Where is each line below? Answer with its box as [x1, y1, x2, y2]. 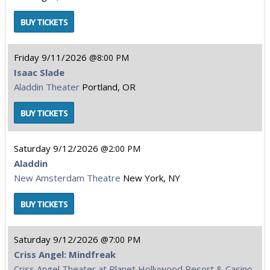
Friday [14, 51, 39, 63]
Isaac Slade [14, 66, 64, 78]
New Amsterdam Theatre [14, 172, 121, 184]
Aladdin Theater [14, 81, 80, 93]
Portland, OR [82, 81, 136, 93]
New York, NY [123, 172, 180, 184]
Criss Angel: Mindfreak [14, 248, 116, 260]
